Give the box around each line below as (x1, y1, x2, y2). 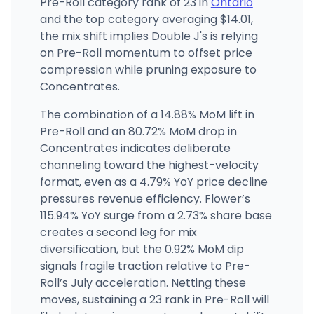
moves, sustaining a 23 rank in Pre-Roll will (39, 291, 269, 308)
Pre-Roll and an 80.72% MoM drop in (39, 123, 237, 139)
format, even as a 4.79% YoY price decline (39, 173, 268, 190)
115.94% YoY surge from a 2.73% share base (39, 207, 272, 224)
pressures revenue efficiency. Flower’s (39, 190, 250, 207)
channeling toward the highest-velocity (39, 156, 259, 173)
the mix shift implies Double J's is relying (39, 27, 258, 44)
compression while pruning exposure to (39, 61, 257, 78)
